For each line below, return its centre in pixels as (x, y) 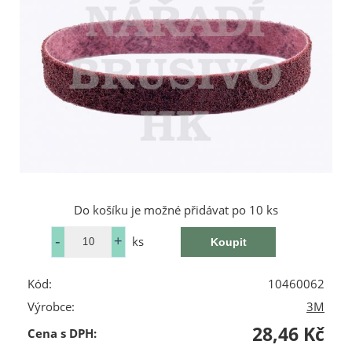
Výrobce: (51, 306)
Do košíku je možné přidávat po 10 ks (176, 210)
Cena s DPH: (62, 333)
